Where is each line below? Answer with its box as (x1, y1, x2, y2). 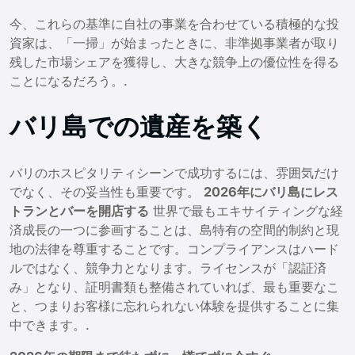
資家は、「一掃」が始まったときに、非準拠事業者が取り (10, 35, 339, 52)
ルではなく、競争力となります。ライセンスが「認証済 (10, 259, 326, 276)
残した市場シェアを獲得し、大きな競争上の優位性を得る (10, 54, 339, 71)
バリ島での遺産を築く (10, 110, 268, 144)
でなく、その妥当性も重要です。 (10, 183, 204, 200)
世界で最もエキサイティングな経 (149, 202, 343, 219)
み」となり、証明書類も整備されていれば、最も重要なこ (10, 278, 339, 295)
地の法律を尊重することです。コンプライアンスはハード (10, 240, 339, 257)
